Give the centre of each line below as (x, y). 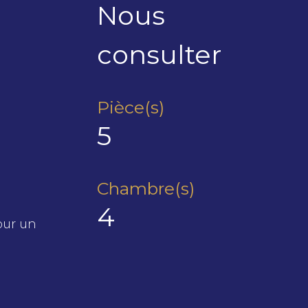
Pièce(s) (131, 108)
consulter (159, 55)
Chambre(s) (146, 189)
